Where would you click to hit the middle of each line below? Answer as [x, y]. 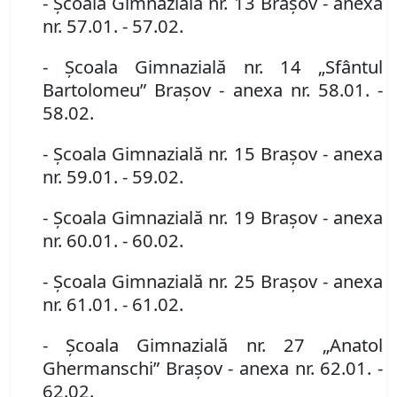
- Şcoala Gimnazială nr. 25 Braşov [180, 281]
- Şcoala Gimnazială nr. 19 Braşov [180, 218]
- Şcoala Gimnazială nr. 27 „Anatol [213, 345]
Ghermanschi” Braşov [132, 368]
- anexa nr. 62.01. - [306, 368]
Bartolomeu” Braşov [127, 90]
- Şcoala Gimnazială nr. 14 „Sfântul [213, 67]
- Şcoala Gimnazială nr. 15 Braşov [180, 154]
